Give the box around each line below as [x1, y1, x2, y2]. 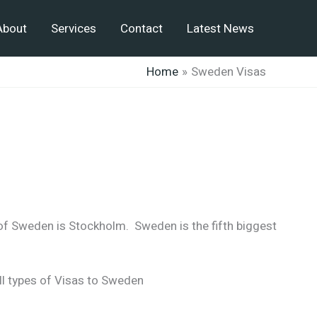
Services [51, 19, 96, 38]
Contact [120, 19, 163, 38]
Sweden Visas [191, 63, 266, 81]
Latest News [187, 19, 254, 38]
